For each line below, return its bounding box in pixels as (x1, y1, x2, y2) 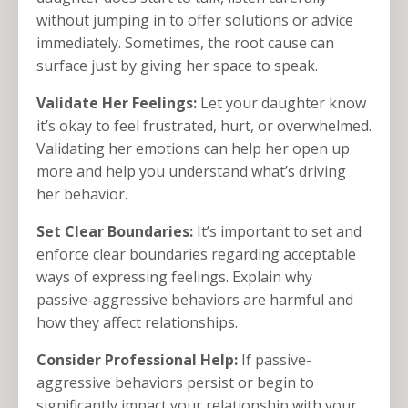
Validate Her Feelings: (36, 93, 197, 114)
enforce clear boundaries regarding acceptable (36, 244, 356, 265)
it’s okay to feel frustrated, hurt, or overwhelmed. (36, 116, 372, 137)
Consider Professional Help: (36, 350, 238, 371)
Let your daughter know (197, 93, 366, 114)
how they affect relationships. (36, 312, 238, 333)
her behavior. (36, 184, 127, 205)
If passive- (238, 350, 311, 371)
